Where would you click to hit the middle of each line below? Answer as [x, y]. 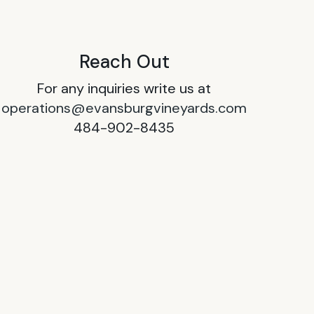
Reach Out [124, 61]
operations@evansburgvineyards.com [124, 108]
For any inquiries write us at [124, 88]
